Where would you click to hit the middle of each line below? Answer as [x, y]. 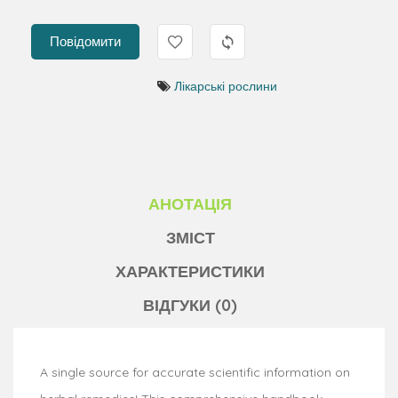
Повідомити [85, 41]
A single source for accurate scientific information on [195, 372]
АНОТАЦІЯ [190, 203]
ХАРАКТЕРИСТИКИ [190, 271]
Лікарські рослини [226, 86]
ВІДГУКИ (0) [190, 305]
